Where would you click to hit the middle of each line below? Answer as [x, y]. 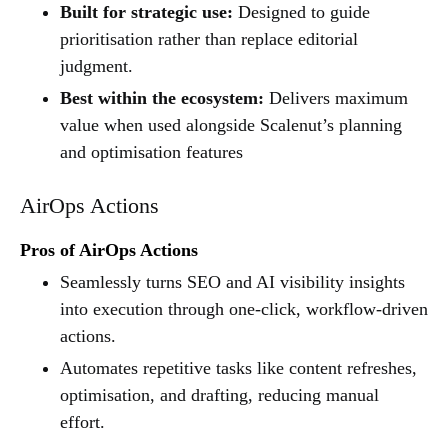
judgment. [96, 65]
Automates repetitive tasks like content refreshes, [238, 367]
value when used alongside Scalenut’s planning [231, 124]
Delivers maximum [336, 97]
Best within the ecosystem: [162, 97]
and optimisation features [151, 151]
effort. [82, 421]
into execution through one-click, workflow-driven [244, 308]
